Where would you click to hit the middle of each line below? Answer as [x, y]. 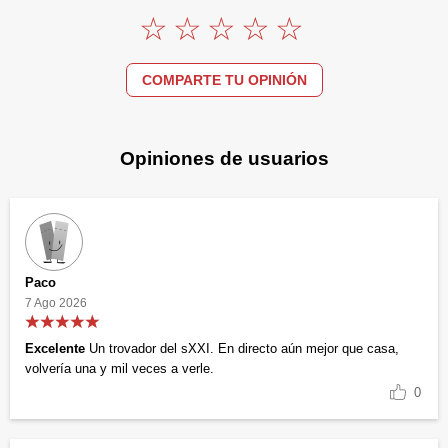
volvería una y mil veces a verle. [119, 369]
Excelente [55, 349]
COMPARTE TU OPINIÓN [224, 79]
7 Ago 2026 [56, 303]
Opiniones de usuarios [224, 158]
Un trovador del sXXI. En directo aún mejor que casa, [242, 349]
